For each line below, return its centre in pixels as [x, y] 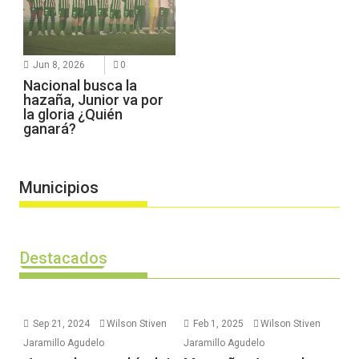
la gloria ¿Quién [73, 114]
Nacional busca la [81, 85]
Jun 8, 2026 [59, 65]
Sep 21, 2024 [62, 323]
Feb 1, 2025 [218, 323]
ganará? [50, 128]
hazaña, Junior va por [94, 99]
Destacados [64, 258]
